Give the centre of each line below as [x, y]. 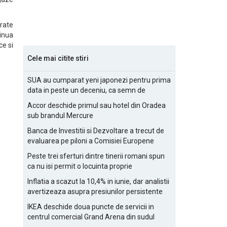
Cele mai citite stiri [58, 58]
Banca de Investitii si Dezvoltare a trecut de [96, 131]
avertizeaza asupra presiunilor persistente [95, 192]
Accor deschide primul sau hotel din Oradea [97, 105]
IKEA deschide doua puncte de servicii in [91, 207]
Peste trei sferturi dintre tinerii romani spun [96, 156]
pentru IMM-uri [51, 202]
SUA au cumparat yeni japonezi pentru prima [99, 80]
